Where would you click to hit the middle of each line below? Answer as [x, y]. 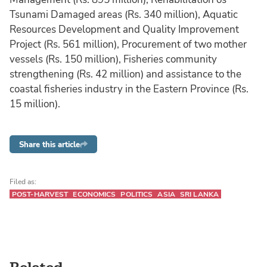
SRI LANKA [199, 195]
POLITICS [137, 195]
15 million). [35, 104]
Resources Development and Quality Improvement [124, 29]
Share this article [49, 144]
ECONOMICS [94, 195]
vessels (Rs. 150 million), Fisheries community [113, 59]
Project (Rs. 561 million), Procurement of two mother [128, 44]
